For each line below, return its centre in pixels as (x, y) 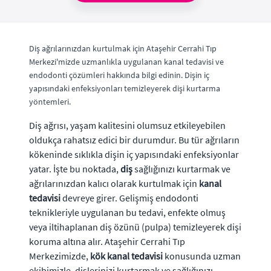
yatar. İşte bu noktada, (75, 169)
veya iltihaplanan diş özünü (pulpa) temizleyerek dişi (135, 227)
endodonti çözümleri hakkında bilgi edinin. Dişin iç (119, 75)
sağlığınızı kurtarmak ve (181, 169)
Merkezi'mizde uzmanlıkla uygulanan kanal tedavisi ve (126, 62)
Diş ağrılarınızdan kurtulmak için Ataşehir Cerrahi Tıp (123, 48)
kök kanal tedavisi (126, 256)
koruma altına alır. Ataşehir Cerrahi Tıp (107, 241)
